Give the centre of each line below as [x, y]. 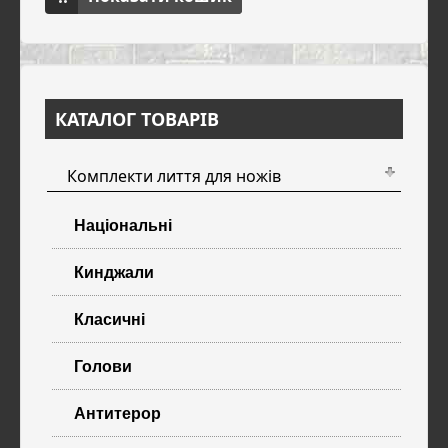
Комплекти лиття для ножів [174, 176]
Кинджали [114, 271]
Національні [123, 224]
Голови [103, 365]
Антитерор [117, 412]
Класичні [109, 318]
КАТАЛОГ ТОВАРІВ [137, 119]
